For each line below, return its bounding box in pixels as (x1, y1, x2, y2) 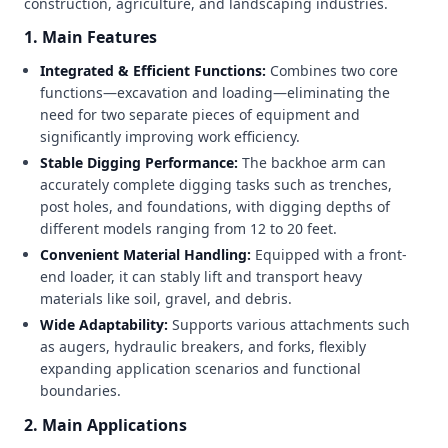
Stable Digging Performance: (40, 153, 238, 172)
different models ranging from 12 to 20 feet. (40, 219, 337, 238)
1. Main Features (24, 26, 157, 48)
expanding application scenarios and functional (40, 359, 361, 378)
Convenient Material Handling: (40, 245, 255, 264)
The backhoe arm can (238, 153, 386, 172)
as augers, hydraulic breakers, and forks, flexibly (40, 337, 366, 356)
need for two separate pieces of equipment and (40, 105, 360, 124)
